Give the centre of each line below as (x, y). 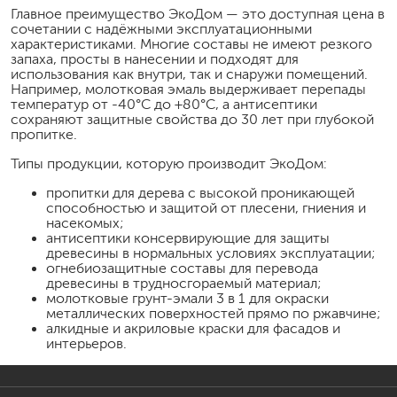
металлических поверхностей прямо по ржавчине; (214, 313)
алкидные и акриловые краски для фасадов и (193, 328)
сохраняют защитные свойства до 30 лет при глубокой (192, 119)
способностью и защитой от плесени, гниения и (206, 207)
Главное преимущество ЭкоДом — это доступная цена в (198, 13)
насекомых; (85, 222)
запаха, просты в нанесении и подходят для (155, 58)
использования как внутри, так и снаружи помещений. (189, 74)
